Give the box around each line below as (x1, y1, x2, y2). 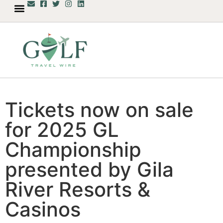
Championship (5, 137, 141, 162)
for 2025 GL (5, 117, 119, 142)
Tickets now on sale (5, 97, 194, 122)
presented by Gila (5, 157, 174, 182)
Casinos (5, 197, 81, 222)
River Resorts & (5, 177, 150, 202)
